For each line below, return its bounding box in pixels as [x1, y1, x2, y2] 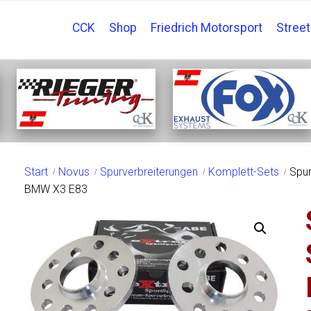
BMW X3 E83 [24, 183, 88, 196]
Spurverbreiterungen [100, 165, 199, 178]
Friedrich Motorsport [151, 21, 262, 35]
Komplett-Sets [208, 165, 280, 178]
